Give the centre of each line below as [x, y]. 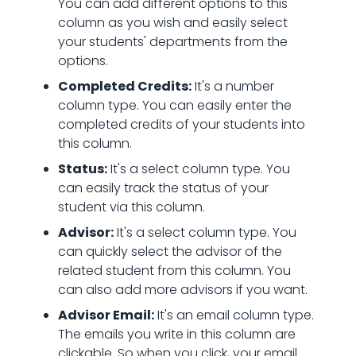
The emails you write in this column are [176, 334]
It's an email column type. [234, 315]
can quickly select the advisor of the [170, 252]
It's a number [232, 86]
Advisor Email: [106, 315]
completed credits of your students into [181, 124]
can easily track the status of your [163, 188]
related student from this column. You [174, 271]
